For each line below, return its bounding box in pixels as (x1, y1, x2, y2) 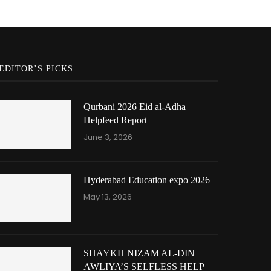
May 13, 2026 (83, 191, 132, 203)
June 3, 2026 (83, 131, 133, 143)
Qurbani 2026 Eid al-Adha (83, 102, 186, 112)
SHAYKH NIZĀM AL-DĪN (83, 248, 195, 258)
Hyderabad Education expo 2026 (83, 175, 211, 185)
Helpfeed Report (83, 115, 148, 125)
